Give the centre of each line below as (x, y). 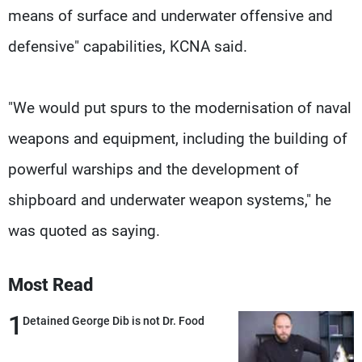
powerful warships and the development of (154, 169)
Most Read (51, 284)
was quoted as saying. (84, 230)
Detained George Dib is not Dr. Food (114, 320)
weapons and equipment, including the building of (178, 138)
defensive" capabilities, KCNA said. (128, 46)
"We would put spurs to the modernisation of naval (180, 107)
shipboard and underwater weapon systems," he (170, 200)
